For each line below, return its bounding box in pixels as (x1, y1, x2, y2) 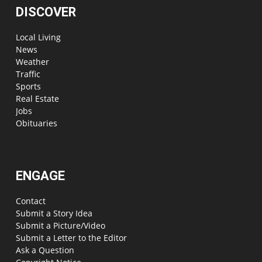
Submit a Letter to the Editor (16, 232, 127, 243)
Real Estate (16, 92, 59, 104)
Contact (16, 195, 46, 206)
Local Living (16, 31, 61, 43)
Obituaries (16, 117, 57, 129)
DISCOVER (16, 4, 76, 19)
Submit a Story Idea (16, 207, 92, 219)
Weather (16, 56, 49, 67)
